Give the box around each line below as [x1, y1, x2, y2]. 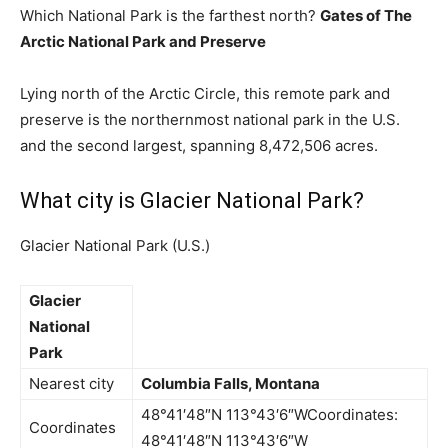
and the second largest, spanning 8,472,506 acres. [20, 136, 378, 155]
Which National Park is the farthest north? [20, 6, 320, 25]
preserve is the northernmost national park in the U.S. [20, 110, 400, 129]
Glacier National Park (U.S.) [20, 236, 210, 255]
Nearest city [29, 374, 114, 393]
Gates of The [320, 6, 412, 25]
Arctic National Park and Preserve [20, 32, 266, 51]
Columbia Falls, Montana [141, 374, 320, 393]
